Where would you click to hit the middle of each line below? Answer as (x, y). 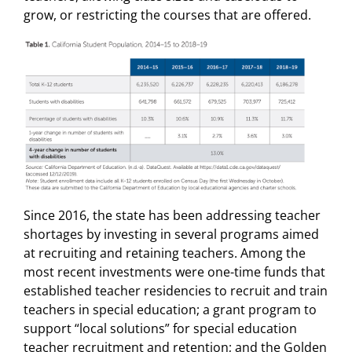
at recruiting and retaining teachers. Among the (165, 253)
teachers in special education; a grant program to (170, 309)
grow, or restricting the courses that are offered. (167, 15)
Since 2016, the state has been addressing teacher (172, 215)
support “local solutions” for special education (160, 328)
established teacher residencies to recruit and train (176, 290)
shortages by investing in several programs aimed (171, 234)
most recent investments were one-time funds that (174, 271)
